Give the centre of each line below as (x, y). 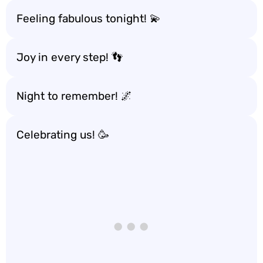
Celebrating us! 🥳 (63, 134)
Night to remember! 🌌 (74, 96)
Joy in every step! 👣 (70, 57)
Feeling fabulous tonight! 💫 (89, 18)
